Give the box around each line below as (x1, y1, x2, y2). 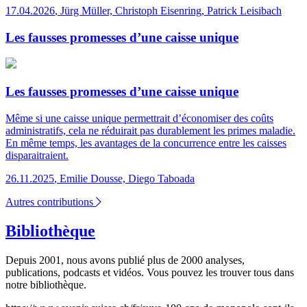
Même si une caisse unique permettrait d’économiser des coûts (5, 112, 273, 124)
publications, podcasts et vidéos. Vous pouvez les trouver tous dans (5, 266, 294, 278)
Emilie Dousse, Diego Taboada (60, 172, 195, 184)
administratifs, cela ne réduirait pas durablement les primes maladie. (5, 124, 295, 136)
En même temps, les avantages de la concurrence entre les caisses (5, 136, 286, 149)
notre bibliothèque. (5, 278, 86, 291)
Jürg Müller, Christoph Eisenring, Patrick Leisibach (60, 4, 282, 16)
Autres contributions (5, 195, 96, 208)
